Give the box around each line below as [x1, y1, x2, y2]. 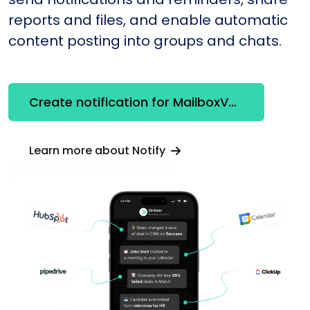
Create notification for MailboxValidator [228, 93, 237, 111]
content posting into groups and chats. [8, 30, 282, 51]
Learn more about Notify [29, 142, 168, 158]
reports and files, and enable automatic [8, 10, 288, 30]
